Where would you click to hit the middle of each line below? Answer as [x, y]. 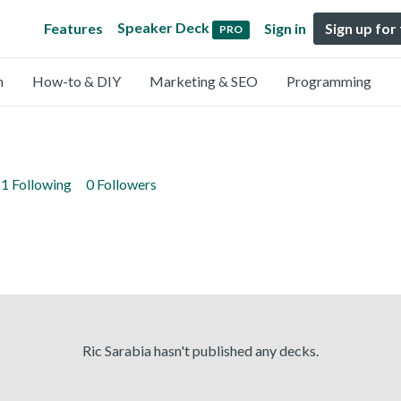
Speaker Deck [164, 28]
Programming [329, 81]
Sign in [285, 28]
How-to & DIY [77, 81]
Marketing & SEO [204, 81]
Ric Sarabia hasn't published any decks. [200, 350]
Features [74, 28]
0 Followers [121, 184]
